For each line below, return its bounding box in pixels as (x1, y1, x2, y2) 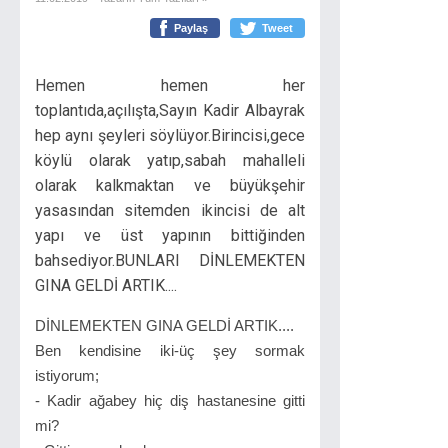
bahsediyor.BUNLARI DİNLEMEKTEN (35, 251, 305, 270)
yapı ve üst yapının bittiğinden (35, 226, 305, 245)
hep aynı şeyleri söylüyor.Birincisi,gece (35, 126, 305, 145)
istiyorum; (35, 367, 103, 384)
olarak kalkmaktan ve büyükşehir (35, 176, 305, 195)
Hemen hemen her (35, 76, 305, 95)
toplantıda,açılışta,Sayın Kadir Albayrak (35, 101, 305, 120)
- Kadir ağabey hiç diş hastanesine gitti (35, 392, 305, 409)
